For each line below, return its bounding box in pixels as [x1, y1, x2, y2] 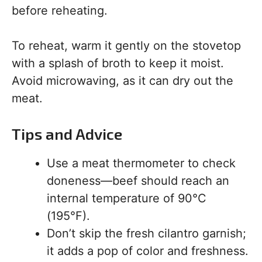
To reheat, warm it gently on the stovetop [12, 39, 241, 53]
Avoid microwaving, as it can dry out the [12, 74, 233, 88]
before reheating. [12, 4, 108, 18]
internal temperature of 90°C [47, 191, 206, 205]
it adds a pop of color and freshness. [47, 244, 249, 258]
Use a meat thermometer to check [47, 156, 236, 170]
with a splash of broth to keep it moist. [12, 56, 224, 70]
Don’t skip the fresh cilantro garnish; [47, 226, 246, 240]
